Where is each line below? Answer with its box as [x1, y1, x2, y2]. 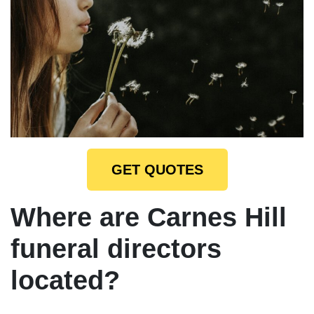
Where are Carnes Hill [11, 202, 287, 232]
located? [11, 265, 120, 295]
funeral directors [11, 233, 221, 264]
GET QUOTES [111, 161, 203, 177]
